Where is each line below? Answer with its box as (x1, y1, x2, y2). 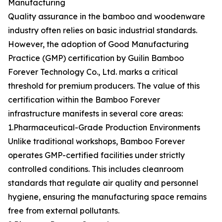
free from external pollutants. (8, 206, 119, 216)
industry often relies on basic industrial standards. (8, 25, 197, 35)
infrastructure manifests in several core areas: (8, 109, 183, 118)
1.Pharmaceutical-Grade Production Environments (8, 122, 200, 132)
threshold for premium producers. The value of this (8, 81, 200, 91)
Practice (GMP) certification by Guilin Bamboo (8, 53, 184, 63)
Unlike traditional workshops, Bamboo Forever (8, 136, 185, 146)
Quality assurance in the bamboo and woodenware (8, 11, 205, 21)
